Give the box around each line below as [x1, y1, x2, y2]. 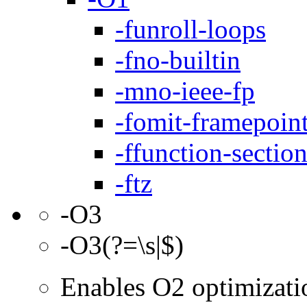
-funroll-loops [115, 14, 266, 44]
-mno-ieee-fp [115, 75, 255, 106]
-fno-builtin [115, 45, 241, 75]
